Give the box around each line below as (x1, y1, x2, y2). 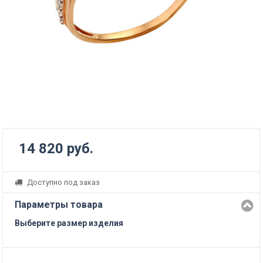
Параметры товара (15, 199, 103, 211)
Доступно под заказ (25, 178, 100, 187)
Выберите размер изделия (15, 218, 124, 228)
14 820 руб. (19, 140, 94, 157)
